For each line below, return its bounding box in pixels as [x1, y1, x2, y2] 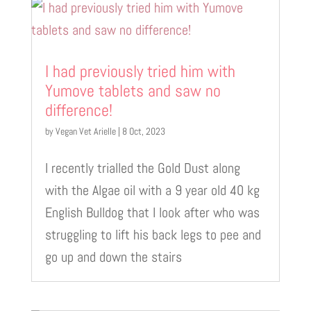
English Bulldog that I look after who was [44, 203, 260, 221]
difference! [44, 99, 112, 121]
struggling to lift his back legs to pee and [44, 225, 261, 244]
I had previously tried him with [44, 60, 235, 82]
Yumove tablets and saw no [44, 79, 221, 101]
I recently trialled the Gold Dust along [44, 158, 240, 177]
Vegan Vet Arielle [55, 124, 116, 137]
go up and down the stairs [44, 247, 182, 266]
